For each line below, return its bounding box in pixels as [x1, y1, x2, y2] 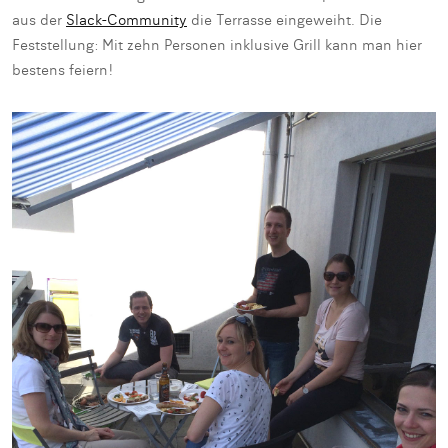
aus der [12, 14, 66, 29]
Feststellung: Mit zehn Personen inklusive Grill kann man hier [12, 39, 422, 54]
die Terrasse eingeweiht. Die [187, 14, 382, 29]
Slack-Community [66, 14, 187, 29]
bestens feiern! [12, 64, 113, 79]
